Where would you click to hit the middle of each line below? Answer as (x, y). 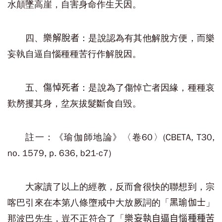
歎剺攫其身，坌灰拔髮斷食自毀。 (74, 104)
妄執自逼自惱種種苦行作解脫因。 (74, 54)
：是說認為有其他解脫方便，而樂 (147, 38)
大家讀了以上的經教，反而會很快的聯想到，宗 (120, 187)
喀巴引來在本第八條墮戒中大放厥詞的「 (89, 203)
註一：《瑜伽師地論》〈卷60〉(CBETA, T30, (120, 137)
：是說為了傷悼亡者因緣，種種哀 (147, 88)
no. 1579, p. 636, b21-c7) (59, 153)
